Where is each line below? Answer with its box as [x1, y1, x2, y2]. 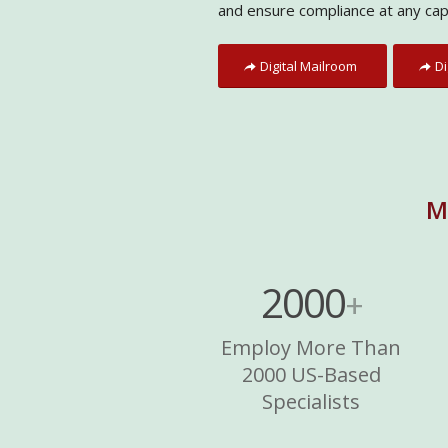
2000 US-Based [241, 360, 381, 388]
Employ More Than [221, 333, 402, 361]
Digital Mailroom [260, 56, 357, 75]
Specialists [262, 387, 361, 415]
